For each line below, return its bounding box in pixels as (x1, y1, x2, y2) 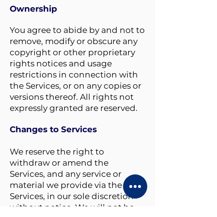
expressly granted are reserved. (10, 103, 138, 113)
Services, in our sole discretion (10, 191, 134, 201)
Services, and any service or (10, 169, 122, 179)
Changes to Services (10, 124, 97, 134)
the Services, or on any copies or (10, 81, 141, 91)
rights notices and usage (10, 59, 112, 68)
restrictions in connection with (10, 70, 138, 79)
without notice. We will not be (10, 202, 134, 212)
